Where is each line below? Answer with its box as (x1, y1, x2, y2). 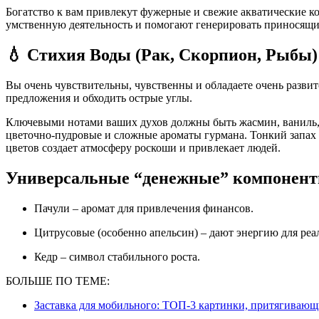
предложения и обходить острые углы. (6, 92, 192, 105)
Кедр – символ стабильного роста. (41, 251, 200, 263)
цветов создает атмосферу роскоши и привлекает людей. (6, 142, 281, 155)
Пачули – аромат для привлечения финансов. (43, 202, 253, 215)
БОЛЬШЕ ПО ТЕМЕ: (6, 275, 110, 288)
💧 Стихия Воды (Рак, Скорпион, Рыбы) (6, 46, 318, 65)
